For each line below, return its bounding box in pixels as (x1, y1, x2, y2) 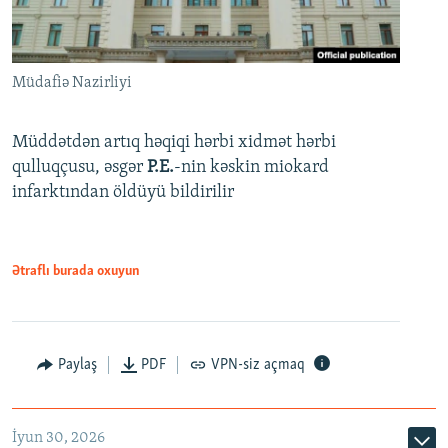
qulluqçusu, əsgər (12, 157, 147, 177)
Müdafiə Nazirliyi (12, 74, 132, 91)
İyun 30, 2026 (12, 429, 105, 446)
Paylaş (57, 356, 97, 373)
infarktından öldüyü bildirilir (12, 182, 234, 202)
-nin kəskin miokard (174, 157, 329, 177)
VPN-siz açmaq (210, 356, 305, 373)
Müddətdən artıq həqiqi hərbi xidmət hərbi (12, 132, 336, 152)
